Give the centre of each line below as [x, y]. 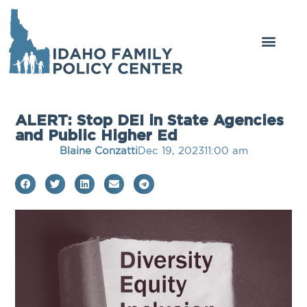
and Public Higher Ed [97, 135]
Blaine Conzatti [98, 150]
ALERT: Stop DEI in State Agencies [150, 120]
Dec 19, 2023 [171, 150]
